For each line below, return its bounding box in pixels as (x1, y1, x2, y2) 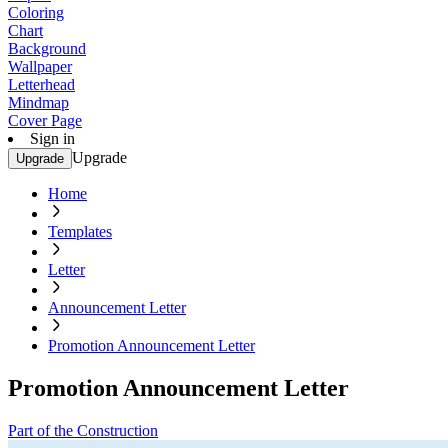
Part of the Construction (8, 421, 158, 439)
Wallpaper (8, 58, 72, 75)
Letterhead (8, 76, 75, 93)
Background (8, 40, 86, 57)
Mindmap (8, 94, 69, 111)
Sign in (30, 130, 75, 147)
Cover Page (8, 112, 82, 129)
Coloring (8, 4, 64, 21)
